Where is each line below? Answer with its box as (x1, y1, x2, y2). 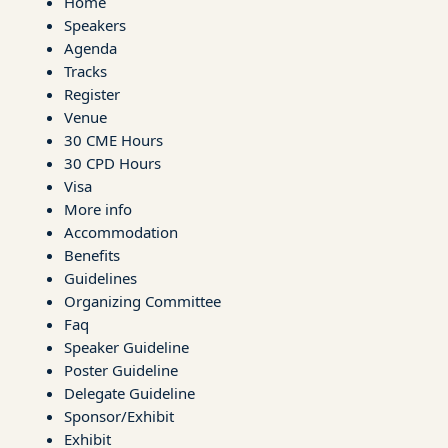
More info (64, 198, 132, 219)
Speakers (64, 14, 126, 35)
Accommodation (64, 221, 178, 242)
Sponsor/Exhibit (64, 405, 174, 426)
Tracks (64, 60, 107, 81)
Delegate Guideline (64, 382, 195, 403)
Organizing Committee (64, 290, 221, 311)
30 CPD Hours (64, 152, 161, 173)
